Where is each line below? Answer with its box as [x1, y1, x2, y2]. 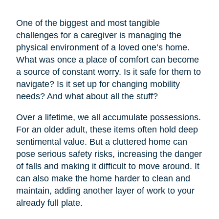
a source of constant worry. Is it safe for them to [16, 66, 201, 77]
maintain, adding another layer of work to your [16, 185, 195, 196]
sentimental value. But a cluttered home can [16, 136, 187, 147]
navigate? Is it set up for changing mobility [16, 79, 180, 89]
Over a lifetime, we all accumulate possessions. [16, 112, 201, 122]
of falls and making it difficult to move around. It [16, 161, 199, 171]
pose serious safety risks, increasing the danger [16, 149, 202, 159]
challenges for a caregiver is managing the [16, 30, 181, 40]
